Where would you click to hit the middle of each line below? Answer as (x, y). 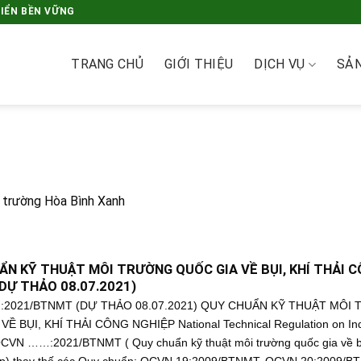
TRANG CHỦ (108, 64)
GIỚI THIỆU (199, 64)
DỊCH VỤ (280, 64)
